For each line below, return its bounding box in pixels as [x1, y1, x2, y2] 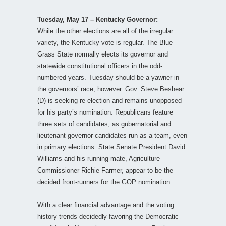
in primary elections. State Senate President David [37, 143, 185, 151]
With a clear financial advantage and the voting [37, 201, 174, 209]
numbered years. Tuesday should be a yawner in [37, 73, 179, 81]
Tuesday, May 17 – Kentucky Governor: [37, 15, 158, 23]
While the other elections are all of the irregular [37, 27, 173, 35]
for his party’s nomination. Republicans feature [37, 108, 173, 116]
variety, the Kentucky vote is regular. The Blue [37, 38, 173, 46]
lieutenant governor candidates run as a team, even [37, 131, 187, 139]
